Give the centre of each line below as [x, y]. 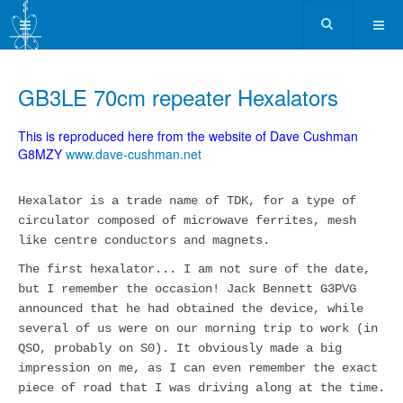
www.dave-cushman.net [134, 154]
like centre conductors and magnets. [144, 240]
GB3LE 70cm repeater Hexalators [178, 97]
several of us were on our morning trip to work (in [198, 328]
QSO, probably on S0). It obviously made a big [180, 348]
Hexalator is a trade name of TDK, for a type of [187, 201]
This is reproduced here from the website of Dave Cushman [188, 136]
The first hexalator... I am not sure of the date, [194, 269]
